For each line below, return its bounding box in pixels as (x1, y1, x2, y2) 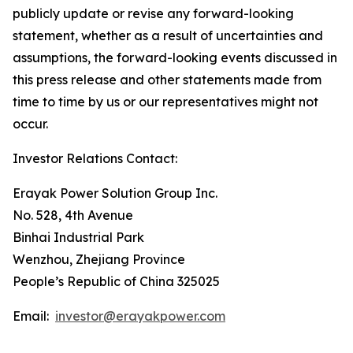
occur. (13, 116, 48, 132)
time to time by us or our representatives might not (13, 94, 318, 110)
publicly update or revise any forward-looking (13, 6, 294, 21)
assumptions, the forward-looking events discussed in (13, 50, 337, 65)
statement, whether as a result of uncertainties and (13, 28, 323, 43)
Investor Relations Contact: (13, 150, 177, 166)
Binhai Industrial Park (13, 229, 144, 245)
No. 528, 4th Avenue (13, 207, 133, 223)
